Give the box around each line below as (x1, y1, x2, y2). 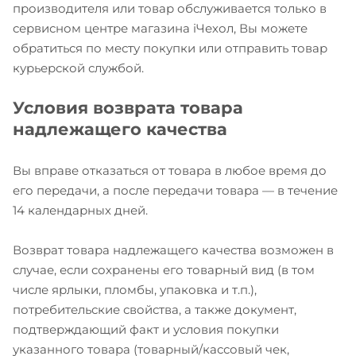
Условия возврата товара (13, 97, 243, 118)
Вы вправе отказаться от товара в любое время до (13, 163, 327, 179)
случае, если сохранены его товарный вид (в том (13, 262, 315, 278)
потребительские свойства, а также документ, (13, 302, 296, 318)
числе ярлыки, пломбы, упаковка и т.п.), (13, 282, 257, 298)
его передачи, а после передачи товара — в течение (13, 183, 338, 199)
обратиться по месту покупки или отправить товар (13, 41, 327, 56)
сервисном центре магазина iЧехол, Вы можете (13, 21, 308, 37)
